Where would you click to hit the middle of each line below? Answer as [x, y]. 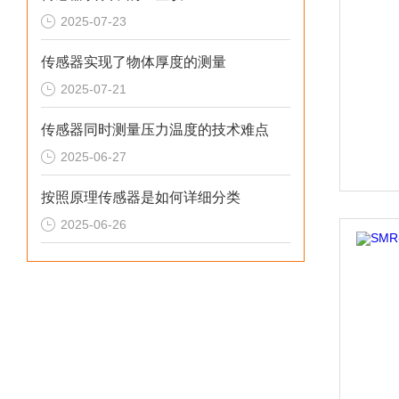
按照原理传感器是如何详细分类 [141, 197]
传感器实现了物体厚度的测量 [134, 62]
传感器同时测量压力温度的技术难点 [155, 130]
